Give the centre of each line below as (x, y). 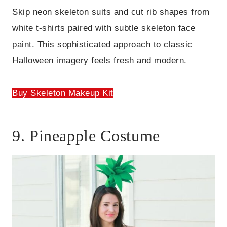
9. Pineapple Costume (86, 136)
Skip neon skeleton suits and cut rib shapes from (111, 12)
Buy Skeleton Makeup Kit (63, 93)
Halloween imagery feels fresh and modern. (100, 61)
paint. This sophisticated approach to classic (102, 45)
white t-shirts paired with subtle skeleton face (104, 28)
